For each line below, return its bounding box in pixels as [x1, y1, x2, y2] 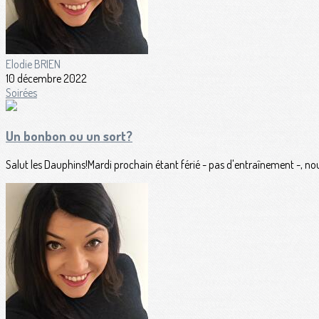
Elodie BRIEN [6, 57, 61, 72]
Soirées [6, 85, 37, 100]
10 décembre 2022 [6, 71, 87, 86]
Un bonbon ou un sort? [6, 127, 132, 144]
